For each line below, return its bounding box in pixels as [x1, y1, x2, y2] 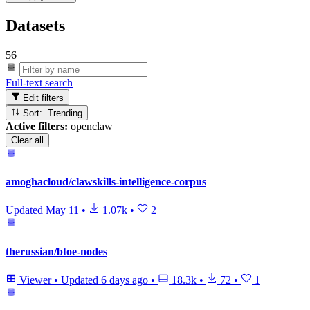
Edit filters [20, 92, 64, 103]
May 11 [46, 204, 79, 217]
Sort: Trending [48, 107, 83, 118]
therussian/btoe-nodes [6, 245, 107, 257]
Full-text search [6, 77, 73, 89]
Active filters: [6, 120, 68, 132]
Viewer [17, 273, 54, 286]
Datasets [6, 17, 65, 35]
